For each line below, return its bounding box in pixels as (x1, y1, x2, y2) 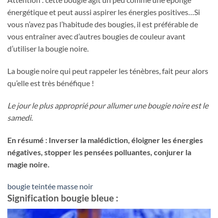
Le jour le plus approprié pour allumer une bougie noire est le (7, 100, 208, 110)
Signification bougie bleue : (7, 192, 118, 204)
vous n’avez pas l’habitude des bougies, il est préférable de (7, 19, 198, 29)
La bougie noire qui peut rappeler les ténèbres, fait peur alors (7, 66, 208, 76)
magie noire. (7, 159, 50, 169)
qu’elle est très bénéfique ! (7, 78, 94, 88)
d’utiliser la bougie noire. (7, 44, 89, 54)
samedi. (7, 112, 33, 122)
